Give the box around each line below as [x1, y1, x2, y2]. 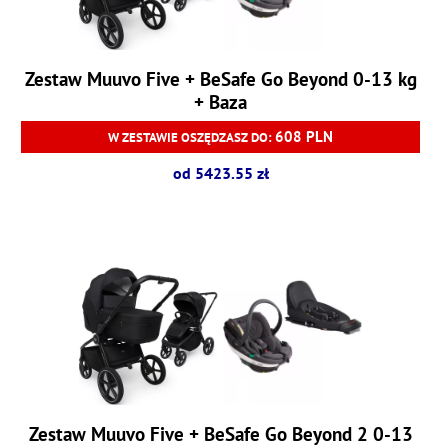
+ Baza [194, 88, 247, 114]
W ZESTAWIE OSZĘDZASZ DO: [108, 128, 275, 146]
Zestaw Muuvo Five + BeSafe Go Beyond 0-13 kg [24, 65, 417, 91]
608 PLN [275, 126, 333, 146]
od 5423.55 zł [172, 162, 269, 183]
